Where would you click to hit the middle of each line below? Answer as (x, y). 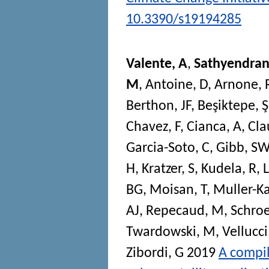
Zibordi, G (155, 253)
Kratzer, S (168, 169)
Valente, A (157, 64)
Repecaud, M (185, 211)
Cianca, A (214, 127)
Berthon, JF (159, 106)
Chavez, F (153, 127)
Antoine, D (177, 85)
